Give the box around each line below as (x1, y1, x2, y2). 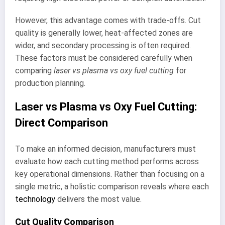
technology (15, 194, 55, 204)
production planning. (15, 78, 85, 88)
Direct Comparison (15, 117, 108, 130)
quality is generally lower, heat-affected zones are (15, 28, 193, 38)
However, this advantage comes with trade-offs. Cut (15, 15, 201, 25)
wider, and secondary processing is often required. (15, 40, 191, 50)
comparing (15, 65, 54, 75)
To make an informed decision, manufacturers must (15, 144, 196, 154)
